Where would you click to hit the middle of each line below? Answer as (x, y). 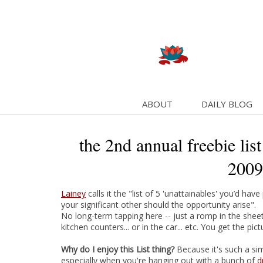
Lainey (73, 193)
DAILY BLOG (227, 104)
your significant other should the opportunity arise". (159, 205)
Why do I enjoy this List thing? (119, 249)
